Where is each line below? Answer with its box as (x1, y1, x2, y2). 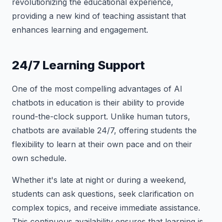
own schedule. (12, 153, 66, 163)
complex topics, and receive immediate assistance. (12, 203, 200, 213)
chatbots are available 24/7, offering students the (12, 125, 197, 135)
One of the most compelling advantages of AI (12, 84, 182, 94)
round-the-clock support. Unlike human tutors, (12, 111, 190, 121)
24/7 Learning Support (12, 58, 145, 72)
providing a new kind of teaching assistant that (12, 11, 186, 21)
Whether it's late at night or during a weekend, (12, 175, 186, 185)
